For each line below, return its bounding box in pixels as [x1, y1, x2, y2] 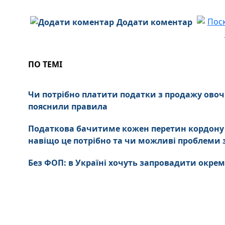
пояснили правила [28, 100, 107, 112]
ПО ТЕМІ [28, 58, 62, 70]
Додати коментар [117, 16, 193, 28]
